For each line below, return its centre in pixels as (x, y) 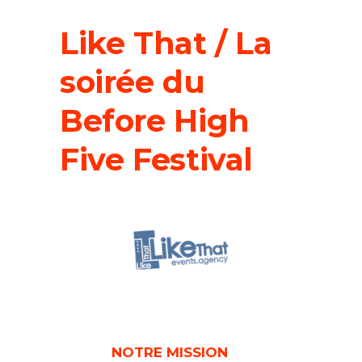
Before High (155, 121)
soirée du (133, 82)
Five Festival (157, 160)
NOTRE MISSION (171, 352)
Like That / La (166, 44)
